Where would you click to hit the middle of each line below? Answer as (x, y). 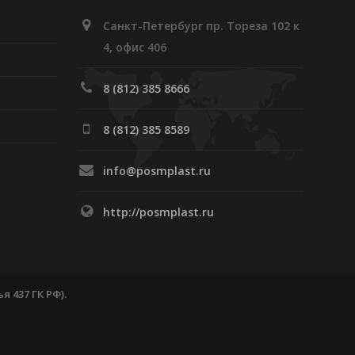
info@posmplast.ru (157, 170)
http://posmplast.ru (159, 212)
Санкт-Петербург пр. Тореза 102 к (202, 25)
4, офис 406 (135, 47)
